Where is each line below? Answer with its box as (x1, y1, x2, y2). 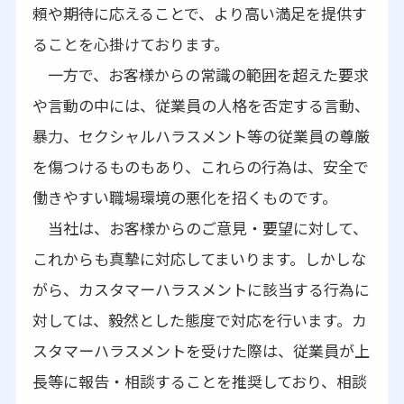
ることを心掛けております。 (32, 32, 229, 55)
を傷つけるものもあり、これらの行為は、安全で (32, 155, 369, 178)
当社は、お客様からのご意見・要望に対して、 (32, 216, 368, 239)
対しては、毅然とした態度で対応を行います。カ (32, 308, 367, 331)
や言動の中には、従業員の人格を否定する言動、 (32, 94, 370, 116)
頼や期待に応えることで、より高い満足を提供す (32, 2, 367, 24)
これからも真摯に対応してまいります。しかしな (32, 247, 366, 270)
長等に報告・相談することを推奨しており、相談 (32, 370, 367, 392)
